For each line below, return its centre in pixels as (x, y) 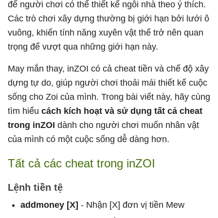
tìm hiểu (25, 111)
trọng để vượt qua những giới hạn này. (83, 46)
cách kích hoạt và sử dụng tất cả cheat (122, 111)
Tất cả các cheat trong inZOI (82, 163)
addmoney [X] (49, 205)
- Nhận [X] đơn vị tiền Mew (131, 205)
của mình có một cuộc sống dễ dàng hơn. (89, 139)
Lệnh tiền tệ (35, 187)
